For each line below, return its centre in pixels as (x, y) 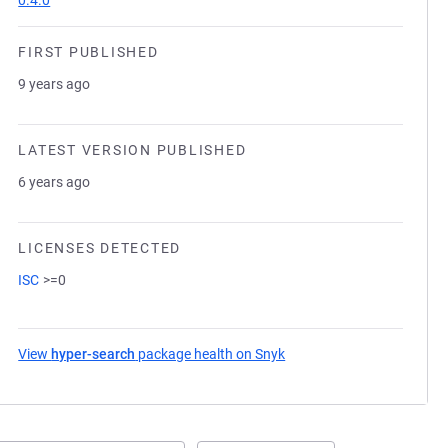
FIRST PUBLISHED (88, 52)
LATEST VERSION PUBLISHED (132, 150)
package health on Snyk (210, 354)
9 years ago (54, 84)
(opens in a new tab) (350, 354)
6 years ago (54, 182)
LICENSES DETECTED (99, 248)
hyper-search (93, 354)
